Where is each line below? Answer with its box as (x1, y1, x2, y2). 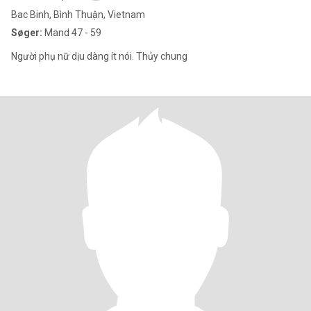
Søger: (11, 27, 42, 38)
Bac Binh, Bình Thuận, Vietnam (11, 9, 145, 20)
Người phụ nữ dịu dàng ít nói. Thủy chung (11, 51, 187, 62)
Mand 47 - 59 (42, 27, 101, 38)
